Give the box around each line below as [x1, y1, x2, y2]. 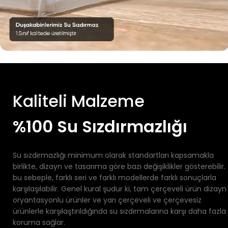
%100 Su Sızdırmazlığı [13, 115, 187, 138]
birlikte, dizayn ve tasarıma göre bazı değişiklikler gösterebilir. [13, 161, 225, 172]
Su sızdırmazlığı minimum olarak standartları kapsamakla [13, 150, 214, 160]
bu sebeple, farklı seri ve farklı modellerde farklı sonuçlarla [13, 172, 216, 183]
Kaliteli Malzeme [13, 89, 145, 112]
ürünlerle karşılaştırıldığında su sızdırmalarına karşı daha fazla [13, 206, 226, 216]
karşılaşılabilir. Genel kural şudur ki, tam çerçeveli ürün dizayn [13, 183, 226, 194]
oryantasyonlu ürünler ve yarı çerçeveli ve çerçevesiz [13, 194, 202, 205]
